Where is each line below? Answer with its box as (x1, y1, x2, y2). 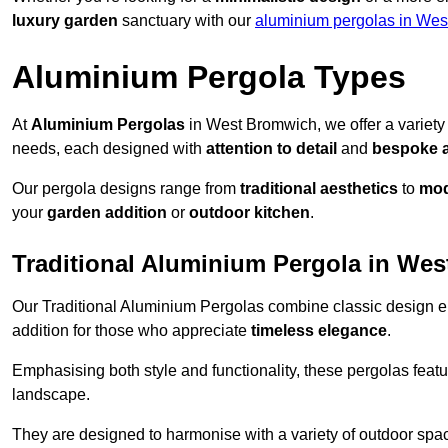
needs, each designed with (12, 140, 206, 158)
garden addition (47, 204, 167, 222)
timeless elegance (251, 322, 387, 340)
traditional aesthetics (240, 180, 398, 198)
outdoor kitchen (189, 204, 310, 222)
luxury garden (12, 12, 118, 30)
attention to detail (206, 140, 337, 158)
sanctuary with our (118, 12, 255, 30)
